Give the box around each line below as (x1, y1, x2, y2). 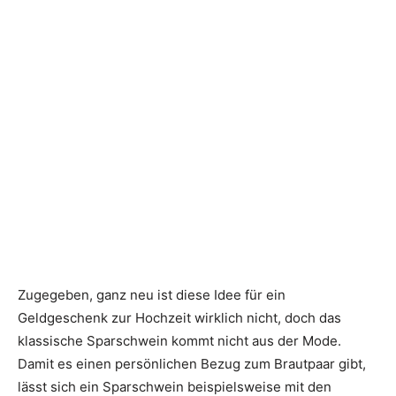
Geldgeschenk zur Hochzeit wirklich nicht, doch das (18, 309, 341, 327)
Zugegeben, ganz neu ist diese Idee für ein (18, 286, 286, 304)
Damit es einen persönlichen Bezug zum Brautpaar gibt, (18, 355, 366, 373)
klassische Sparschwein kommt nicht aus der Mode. (18, 332, 341, 350)
